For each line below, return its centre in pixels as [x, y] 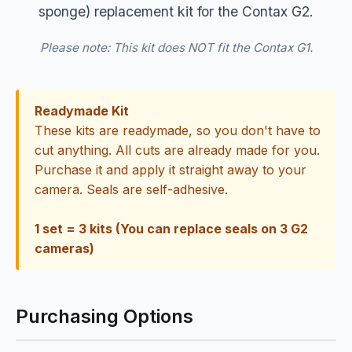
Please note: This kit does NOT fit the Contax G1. [176, 48]
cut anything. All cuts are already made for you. [177, 150]
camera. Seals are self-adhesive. [131, 190]
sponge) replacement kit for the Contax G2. [176, 11]
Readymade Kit [82, 111]
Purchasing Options [104, 317]
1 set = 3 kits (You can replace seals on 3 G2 [171, 229]
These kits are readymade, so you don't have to [178, 131]
